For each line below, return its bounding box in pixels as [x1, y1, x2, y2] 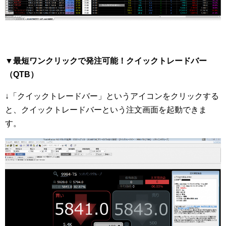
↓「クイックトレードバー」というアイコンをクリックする [5, 92, 219, 101]
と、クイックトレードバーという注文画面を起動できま [5, 105, 207, 115]
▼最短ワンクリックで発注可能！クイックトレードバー [5, 56, 207, 66]
